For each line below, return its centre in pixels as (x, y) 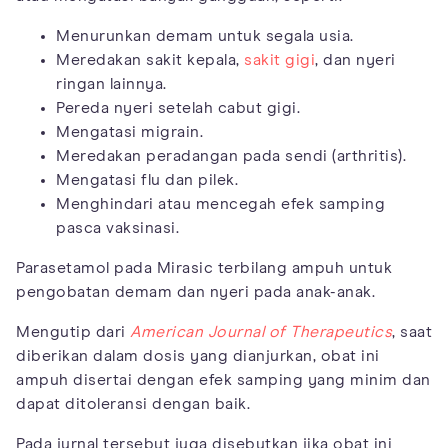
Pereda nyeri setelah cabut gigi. (178, 108)
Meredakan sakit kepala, (150, 60)
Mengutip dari (73, 332)
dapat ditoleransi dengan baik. (133, 404)
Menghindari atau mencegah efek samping (220, 204)
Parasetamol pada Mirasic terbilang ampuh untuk (204, 268)
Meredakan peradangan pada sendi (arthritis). (231, 156)
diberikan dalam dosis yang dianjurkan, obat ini (198, 356)
